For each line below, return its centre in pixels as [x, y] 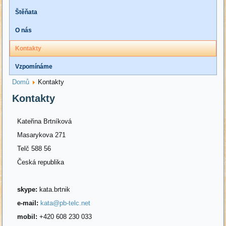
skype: [27, 189]
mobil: [27, 216]
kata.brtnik [54, 189]
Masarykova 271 [42, 135]
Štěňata [26, 12]
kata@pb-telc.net [66, 203]
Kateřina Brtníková [45, 121]
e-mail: [28, 203]
